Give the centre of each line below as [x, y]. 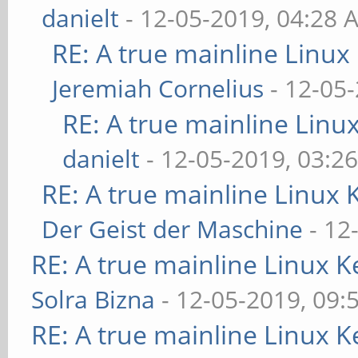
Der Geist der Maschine [173, 229]
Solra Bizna [93, 299]
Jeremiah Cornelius [158, 88]
